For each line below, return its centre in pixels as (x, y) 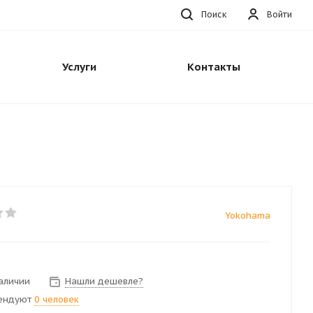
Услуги (79, 67)
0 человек (57, 299)
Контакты (214, 67)
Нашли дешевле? (104, 281)
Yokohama (248, 216)
